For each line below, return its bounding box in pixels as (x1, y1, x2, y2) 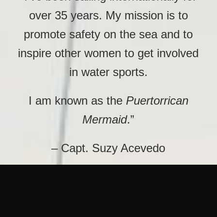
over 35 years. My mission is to (29, 8, 188, 22)
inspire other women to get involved (18, 46, 199, 60)
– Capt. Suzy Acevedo (51, 141, 166, 155)
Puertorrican (125, 94, 188, 108)
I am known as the (28, 94, 126, 108)
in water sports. (69, 65, 148, 78)
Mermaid (82, 113, 127, 126)
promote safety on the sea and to (24, 27, 193, 41)
